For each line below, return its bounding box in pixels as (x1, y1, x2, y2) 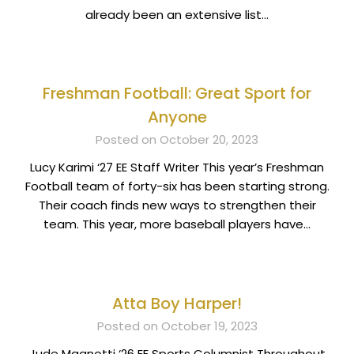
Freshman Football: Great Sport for (43, 82, 311, 105)
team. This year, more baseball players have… (43, 216, 311, 233)
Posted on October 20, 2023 (96, 131, 258, 149)
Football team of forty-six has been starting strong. (24, 178, 330, 195)
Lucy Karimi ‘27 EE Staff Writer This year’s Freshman (30, 159, 324, 176)
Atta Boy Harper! (112, 292, 242, 314)
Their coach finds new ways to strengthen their (38, 197, 316, 214)
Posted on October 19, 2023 (96, 317, 258, 334)
